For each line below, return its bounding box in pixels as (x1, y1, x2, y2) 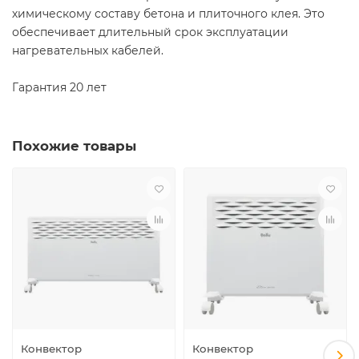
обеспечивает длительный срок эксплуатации (12, 25, 288, 40)
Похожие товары (12, 138, 136, 155)
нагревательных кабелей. (12, 43, 163, 58)
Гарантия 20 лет (12, 80, 107, 95)
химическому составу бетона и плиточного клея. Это (12, 6, 325, 22)
